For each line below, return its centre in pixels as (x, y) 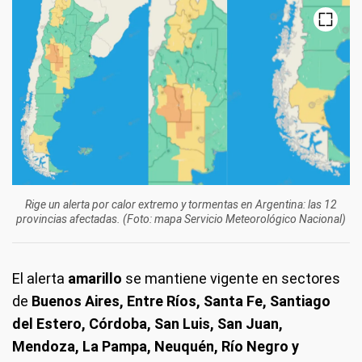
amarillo (95, 279)
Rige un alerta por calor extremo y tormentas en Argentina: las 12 (181, 205)
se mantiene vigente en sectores (231, 279)
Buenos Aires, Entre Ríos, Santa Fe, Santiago (181, 301)
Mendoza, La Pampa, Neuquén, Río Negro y (156, 347)
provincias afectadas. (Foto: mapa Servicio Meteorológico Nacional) (181, 219)
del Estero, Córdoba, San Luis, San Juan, (147, 324)
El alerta (40, 279)
